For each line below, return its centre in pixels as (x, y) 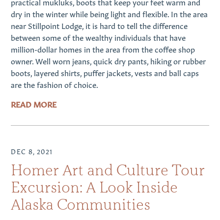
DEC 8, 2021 (32, 151)
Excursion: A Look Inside (95, 187)
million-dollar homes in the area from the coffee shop (103, 49)
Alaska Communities (81, 204)
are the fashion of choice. (55, 84)
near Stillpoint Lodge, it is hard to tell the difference (99, 25)
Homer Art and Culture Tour (108, 170)
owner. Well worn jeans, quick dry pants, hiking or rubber (109, 61)
